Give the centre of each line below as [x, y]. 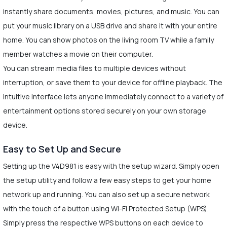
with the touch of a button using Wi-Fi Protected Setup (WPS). [106, 208]
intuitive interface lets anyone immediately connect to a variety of [113, 96]
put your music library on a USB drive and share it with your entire [110, 25]
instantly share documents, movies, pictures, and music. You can [111, 11]
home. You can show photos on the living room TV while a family [108, 40]
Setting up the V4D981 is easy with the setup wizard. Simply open [111, 166]
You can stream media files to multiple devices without [94, 68]
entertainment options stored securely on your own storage [104, 110]
